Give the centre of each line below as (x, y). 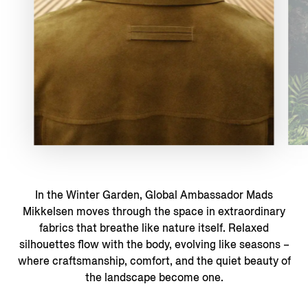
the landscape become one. (154, 277)
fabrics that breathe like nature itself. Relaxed (154, 228)
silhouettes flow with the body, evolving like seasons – (154, 244)
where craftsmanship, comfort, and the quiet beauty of (154, 261)
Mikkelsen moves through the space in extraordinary (154, 211)
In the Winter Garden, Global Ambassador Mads (154, 195)
